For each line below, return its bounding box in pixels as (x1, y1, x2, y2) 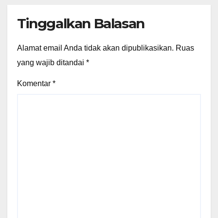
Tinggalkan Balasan (17, 15, 145, 32)
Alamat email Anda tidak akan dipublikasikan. (17, 43, 174, 52)
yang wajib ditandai (17, 58, 86, 67)
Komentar (17, 79, 53, 88)
